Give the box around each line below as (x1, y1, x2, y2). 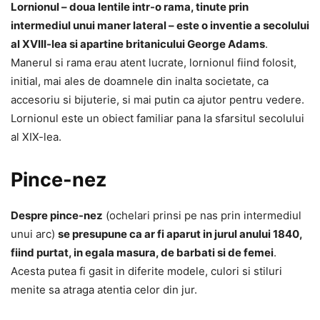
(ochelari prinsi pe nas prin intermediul (103, 208, 301, 222)
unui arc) (11, 226, 58, 241)
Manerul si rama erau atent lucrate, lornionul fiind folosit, (11, 55, 296, 69)
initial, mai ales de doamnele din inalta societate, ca (11, 74, 269, 88)
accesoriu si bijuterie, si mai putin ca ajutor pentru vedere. (11, 92, 304, 106)
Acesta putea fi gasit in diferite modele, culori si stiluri (11, 264, 282, 278)
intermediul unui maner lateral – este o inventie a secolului (11, 18, 309, 32)
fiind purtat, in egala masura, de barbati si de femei (11, 245, 274, 259)
